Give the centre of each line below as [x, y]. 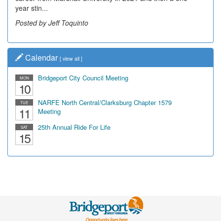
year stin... [32, 8]
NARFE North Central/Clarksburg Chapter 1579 [105, 102]
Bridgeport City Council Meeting [83, 78]
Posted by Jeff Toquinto [52, 23]
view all [71, 58]
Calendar [41, 57]
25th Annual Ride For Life [74, 127]
